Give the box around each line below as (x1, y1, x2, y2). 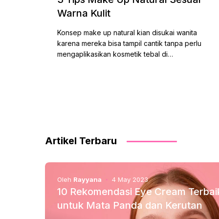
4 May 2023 (112, 175, 148, 183)
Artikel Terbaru (45, 135, 117, 147)
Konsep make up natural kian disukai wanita (57, 28, 197, 37)
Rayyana (73, 175, 102, 183)
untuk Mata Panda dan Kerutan (57, 199, 202, 211)
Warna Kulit (57, 7, 110, 19)
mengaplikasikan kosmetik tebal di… (57, 50, 173, 58)
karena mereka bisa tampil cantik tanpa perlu (57, 39, 201, 47)
